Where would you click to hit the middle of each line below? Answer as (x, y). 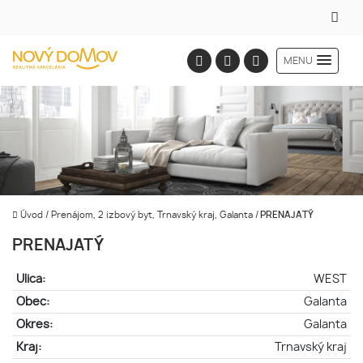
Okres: (34, 325)
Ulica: (30, 279)
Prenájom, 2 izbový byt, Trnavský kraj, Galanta (153, 215)
